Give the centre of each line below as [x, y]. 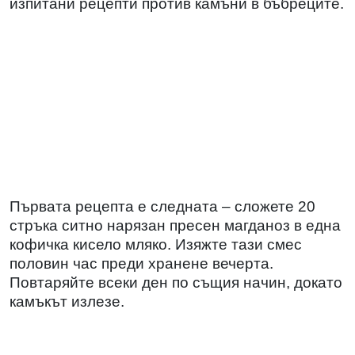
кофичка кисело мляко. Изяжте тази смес [156, 244]
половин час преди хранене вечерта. [141, 263]
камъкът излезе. [67, 301]
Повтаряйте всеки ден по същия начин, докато [176, 282]
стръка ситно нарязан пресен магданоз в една [175, 225]
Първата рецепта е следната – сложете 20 [162, 206]
